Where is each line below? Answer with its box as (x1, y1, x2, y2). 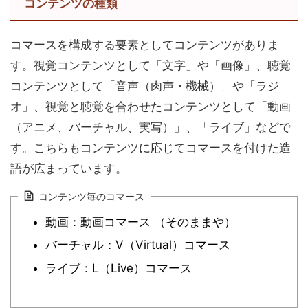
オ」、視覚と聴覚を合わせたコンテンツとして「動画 (10, 100, 291, 114)
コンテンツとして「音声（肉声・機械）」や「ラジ (10, 79, 279, 93)
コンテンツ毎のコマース (38, 190, 144, 203)
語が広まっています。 (10, 162, 127, 176)
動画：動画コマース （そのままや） (45, 214, 236, 229)
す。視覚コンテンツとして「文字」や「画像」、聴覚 (10, 58, 291, 73)
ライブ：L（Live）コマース (45, 261, 192, 275)
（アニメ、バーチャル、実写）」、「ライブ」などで (10, 120, 291, 135)
